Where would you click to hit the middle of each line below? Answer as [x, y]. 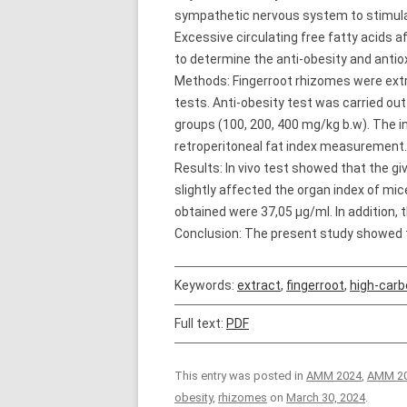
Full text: [200, 323]
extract [259, 285]
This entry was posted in [240, 376]
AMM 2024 [334, 376]
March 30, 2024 [326, 397]
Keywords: [206, 285]
